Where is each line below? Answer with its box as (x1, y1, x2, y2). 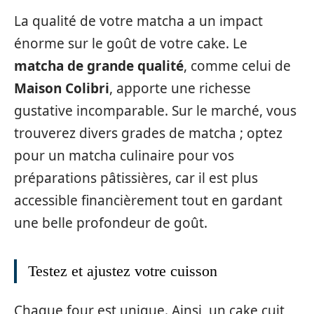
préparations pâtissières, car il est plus (14, 169, 258, 188)
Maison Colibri (14, 79, 109, 98)
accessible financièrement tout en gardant (14, 191, 282, 210)
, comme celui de (184, 57, 291, 76)
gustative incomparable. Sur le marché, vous (14, 102, 296, 121)
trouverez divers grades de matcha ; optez (14, 124, 282, 143)
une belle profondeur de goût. (14, 214, 207, 233)
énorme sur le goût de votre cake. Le (14, 34, 247, 53)
